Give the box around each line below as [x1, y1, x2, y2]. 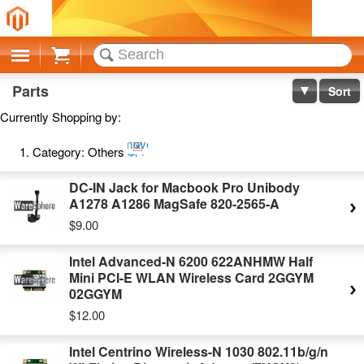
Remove [107, 135, 153, 152]
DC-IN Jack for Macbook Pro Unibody [69, 178, 300, 197]
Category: [32, 143, 84, 160]
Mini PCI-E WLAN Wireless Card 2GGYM [69, 268, 314, 287]
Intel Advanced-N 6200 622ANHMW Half [69, 252, 313, 271]
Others [88, 143, 124, 160]
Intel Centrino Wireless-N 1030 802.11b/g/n [69, 342, 328, 361]
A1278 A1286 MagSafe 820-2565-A [69, 194, 279, 213]
